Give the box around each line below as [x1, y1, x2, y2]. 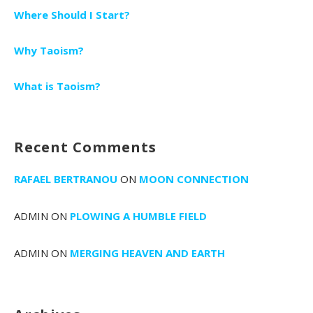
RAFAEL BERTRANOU [14, 172, 117, 187]
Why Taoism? [14, 43, 84, 58]
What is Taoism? [14, 79, 101, 94]
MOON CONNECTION [139, 172, 249, 187]
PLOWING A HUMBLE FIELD [70, 209, 207, 224]
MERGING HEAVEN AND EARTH [70, 246, 225, 261]
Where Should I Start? [14, 8, 130, 22]
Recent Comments [14, 138, 156, 157]
